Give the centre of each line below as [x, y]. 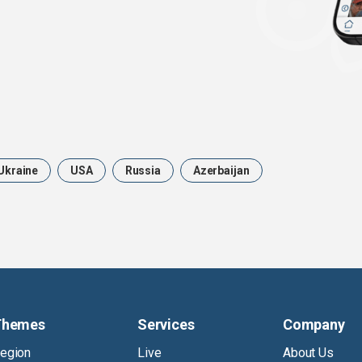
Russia [143, 171]
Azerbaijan [221, 171]
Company [314, 325]
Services [166, 325]
